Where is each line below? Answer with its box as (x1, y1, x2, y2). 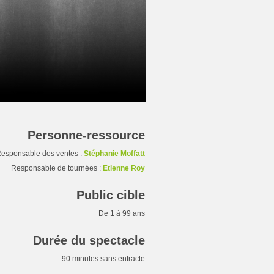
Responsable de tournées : (11, 164, 103, 172)
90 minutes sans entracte (62, 254, 145, 263)
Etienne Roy (103, 164, 145, 172)
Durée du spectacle (33, 234, 145, 247)
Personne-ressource (28, 128, 145, 142)
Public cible (76, 188, 145, 202)
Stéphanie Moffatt (84, 149, 145, 158)
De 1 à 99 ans (98, 209, 145, 218)
